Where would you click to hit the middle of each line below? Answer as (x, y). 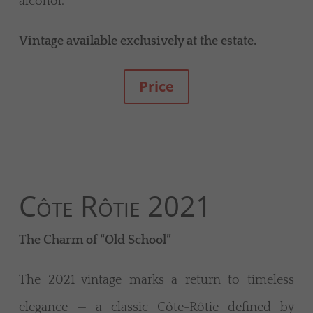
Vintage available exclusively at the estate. (138, 42)
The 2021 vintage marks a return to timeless (156, 281)
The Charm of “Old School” (95, 241)
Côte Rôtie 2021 (115, 206)
